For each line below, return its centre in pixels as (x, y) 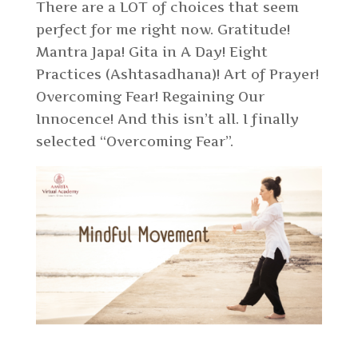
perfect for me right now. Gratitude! (163, 30)
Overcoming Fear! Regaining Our (150, 97)
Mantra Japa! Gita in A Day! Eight (151, 52)
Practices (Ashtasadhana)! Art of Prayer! (177, 75)
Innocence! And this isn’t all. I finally (167, 119)
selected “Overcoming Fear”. (134, 142)
